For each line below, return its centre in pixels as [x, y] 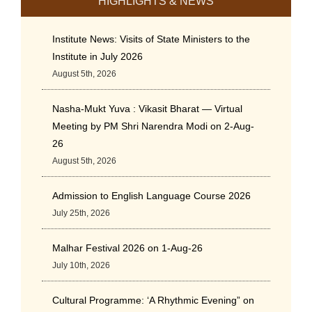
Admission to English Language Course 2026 [151, 195]
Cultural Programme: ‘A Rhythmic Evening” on [153, 300]
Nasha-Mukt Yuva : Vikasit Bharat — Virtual [147, 108]
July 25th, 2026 [81, 213]
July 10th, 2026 [81, 265]
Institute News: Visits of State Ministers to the [151, 39]
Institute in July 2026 [97, 56]
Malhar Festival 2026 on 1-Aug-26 [127, 248]
